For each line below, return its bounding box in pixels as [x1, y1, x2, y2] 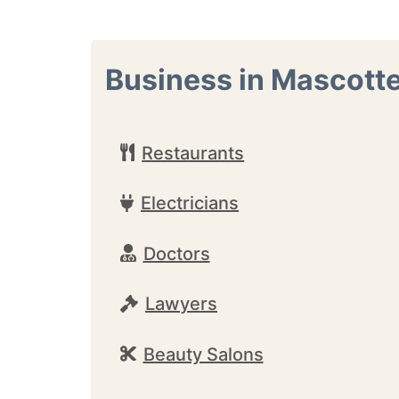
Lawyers [145, 293, 217, 314]
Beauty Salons [142, 343, 264, 365]
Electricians [141, 192, 239, 214]
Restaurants [142, 142, 245, 164]
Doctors [142, 242, 210, 265]
